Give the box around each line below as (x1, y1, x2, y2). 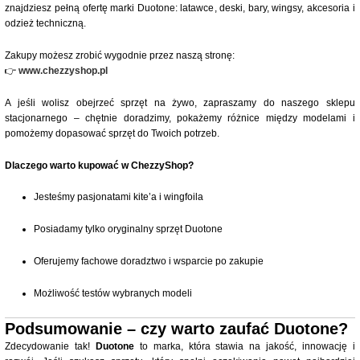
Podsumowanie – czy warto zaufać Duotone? (5, 320, 349, 338)
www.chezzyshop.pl (18, 65, 108, 77)
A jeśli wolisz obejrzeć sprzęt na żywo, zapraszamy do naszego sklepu (5, 96, 355, 108)
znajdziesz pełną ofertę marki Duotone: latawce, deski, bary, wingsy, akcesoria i (5, 2, 355, 14)
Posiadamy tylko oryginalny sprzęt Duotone (33, 223, 223, 235)
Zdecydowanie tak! (5, 341, 96, 353)
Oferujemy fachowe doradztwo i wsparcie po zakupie (33, 255, 264, 267)
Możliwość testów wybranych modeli (33, 287, 192, 299)
